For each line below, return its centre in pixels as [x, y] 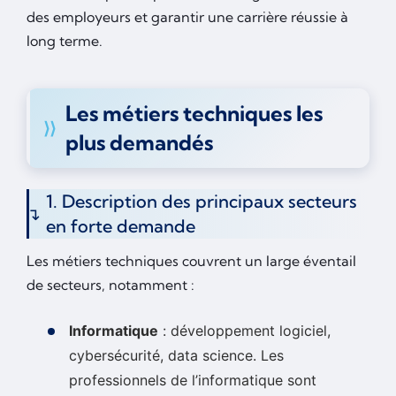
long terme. [65, 41]
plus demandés [139, 143]
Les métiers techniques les [194, 114]
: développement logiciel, [244, 331]
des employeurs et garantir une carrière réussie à [187, 17]
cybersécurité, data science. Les [176, 356]
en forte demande [121, 226]
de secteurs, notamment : [110, 285]
